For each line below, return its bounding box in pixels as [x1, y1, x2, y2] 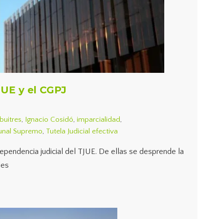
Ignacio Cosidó [25, 115, 73, 124]
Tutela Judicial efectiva [46, 127, 118, 135]
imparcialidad [77, 115, 120, 124]
